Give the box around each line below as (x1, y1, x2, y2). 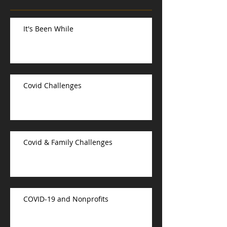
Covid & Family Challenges (23, 137, 112, 147)
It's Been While (23, 23, 73, 33)
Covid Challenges (23, 80, 82, 90)
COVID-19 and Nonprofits (23, 194, 108, 204)
